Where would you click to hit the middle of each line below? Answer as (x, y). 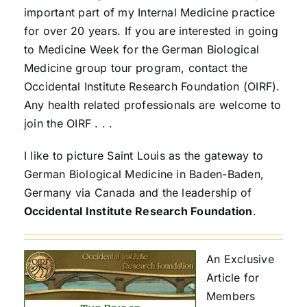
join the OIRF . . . (68, 124)
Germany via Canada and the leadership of (138, 193)
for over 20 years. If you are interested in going (151, 31)
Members (231, 296)
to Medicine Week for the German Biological (142, 50)
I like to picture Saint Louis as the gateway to (144, 156)
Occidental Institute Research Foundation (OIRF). (152, 87)
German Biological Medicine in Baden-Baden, (144, 174)
